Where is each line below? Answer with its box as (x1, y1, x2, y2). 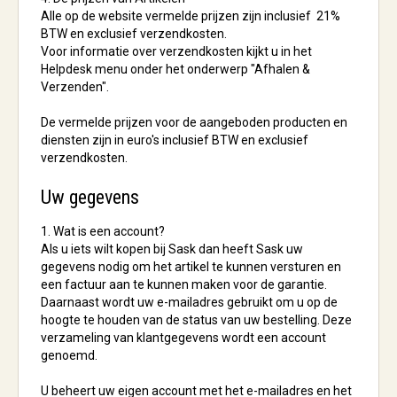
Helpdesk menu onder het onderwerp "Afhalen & (41, 62, 310, 76)
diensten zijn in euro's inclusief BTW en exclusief (41, 133, 308, 147)
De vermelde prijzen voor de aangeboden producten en (41, 115, 347, 129)
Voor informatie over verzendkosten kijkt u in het (41, 44, 312, 58)
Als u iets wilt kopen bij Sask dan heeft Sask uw (41, 242, 303, 256)
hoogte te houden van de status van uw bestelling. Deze (41, 313, 352, 327)
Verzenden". (41, 80, 112, 94)
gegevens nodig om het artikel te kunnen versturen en (41, 260, 341, 274)
